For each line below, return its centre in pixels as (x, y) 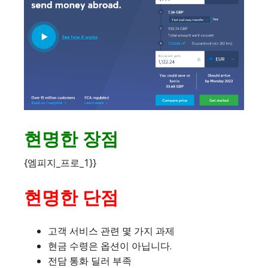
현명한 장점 (71, 138)
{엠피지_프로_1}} (60, 162)
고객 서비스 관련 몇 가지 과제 (111, 231)
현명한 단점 (71, 197)
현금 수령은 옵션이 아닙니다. (110, 246)
